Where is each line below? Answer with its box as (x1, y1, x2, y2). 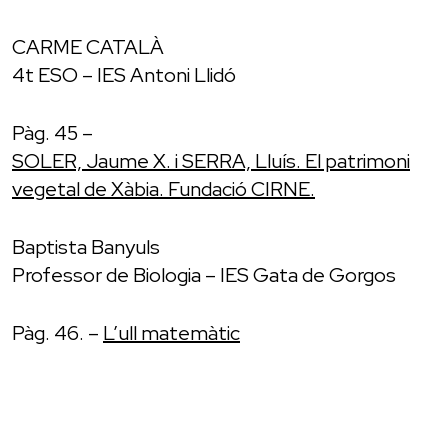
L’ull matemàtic (103, 319, 240, 346)
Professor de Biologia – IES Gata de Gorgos (12, 261, 396, 288)
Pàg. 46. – (12, 319, 103, 346)
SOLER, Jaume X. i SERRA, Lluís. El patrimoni (12, 147, 410, 174)
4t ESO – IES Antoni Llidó (12, 61, 236, 88)
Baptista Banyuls (12, 233, 160, 260)
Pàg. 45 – (12, 119, 93, 146)
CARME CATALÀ (12, 33, 164, 60)
